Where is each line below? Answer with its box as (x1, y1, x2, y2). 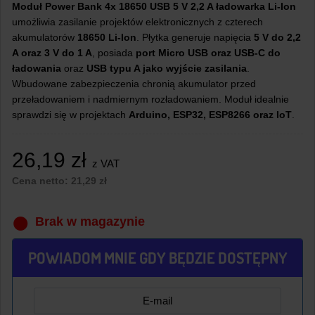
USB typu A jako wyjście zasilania (86, 62, 247, 74)
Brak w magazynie (35, 214, 145, 229)
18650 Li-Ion (77, 31, 136, 43)
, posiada (92, 46, 136, 58)
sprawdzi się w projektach (12, 108, 129, 120)
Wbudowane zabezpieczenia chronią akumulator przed (12, 77, 256, 89)
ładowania (12, 62, 61, 74)
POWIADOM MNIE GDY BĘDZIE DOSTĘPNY (27, 247, 288, 268)
